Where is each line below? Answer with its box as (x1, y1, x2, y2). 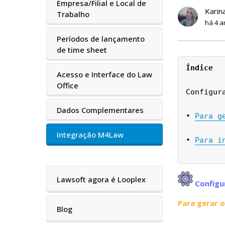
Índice (186, 63, 213, 73)
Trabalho (57, 9, 89, 19)
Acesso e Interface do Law (57, 69, 152, 79)
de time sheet (57, 44, 107, 55)
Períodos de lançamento (57, 33, 145, 44)
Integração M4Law (57, 129, 124, 140)
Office (57, 80, 78, 90)
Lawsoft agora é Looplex (57, 174, 146, 184)
